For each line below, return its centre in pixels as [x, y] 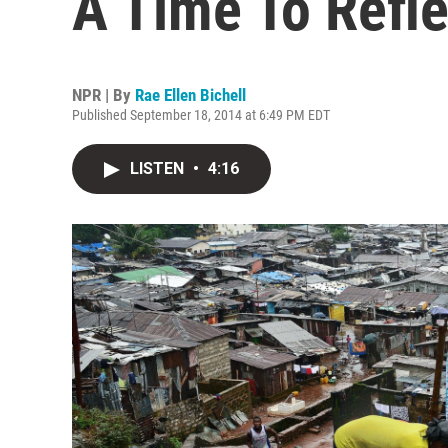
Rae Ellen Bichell [190, 95]
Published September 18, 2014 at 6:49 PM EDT [201, 115]
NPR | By [103, 95]
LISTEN [159, 168]
